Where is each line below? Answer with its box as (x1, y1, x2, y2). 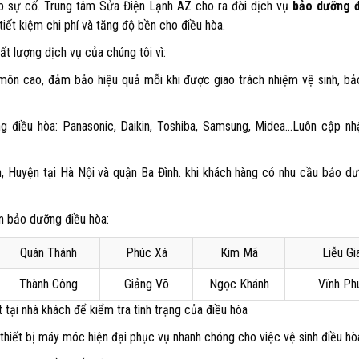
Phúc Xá (125, 245, 167, 260)
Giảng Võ (123, 276, 169, 292)
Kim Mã (220, 245, 258, 260)
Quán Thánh (19, 245, 77, 260)
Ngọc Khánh (208, 276, 269, 292)
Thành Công (18, 276, 78, 292)
